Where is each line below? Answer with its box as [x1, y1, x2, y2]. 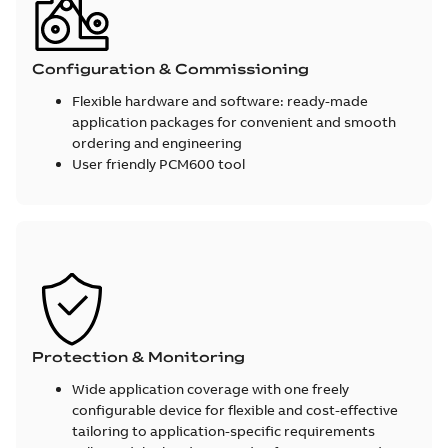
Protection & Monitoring [32, 347, 245, 366]
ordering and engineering [72, 133, 245, 152]
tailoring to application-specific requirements [72, 421, 378, 440]
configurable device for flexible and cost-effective [72, 400, 398, 419]
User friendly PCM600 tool [72, 154, 248, 173]
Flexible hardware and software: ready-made [72, 91, 368, 110]
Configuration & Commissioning [32, 59, 309, 78]
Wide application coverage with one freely [72, 379, 349, 398]
